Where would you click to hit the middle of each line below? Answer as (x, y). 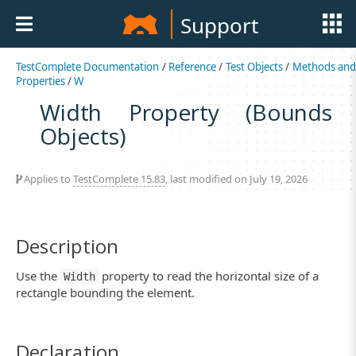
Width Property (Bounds (186, 112)
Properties (41, 81)
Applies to (47, 178)
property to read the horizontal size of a (209, 276)
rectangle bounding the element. (105, 293)
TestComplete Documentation (88, 67)
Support (219, 25)
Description (68, 246)
